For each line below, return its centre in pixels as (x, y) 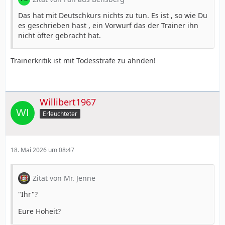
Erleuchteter (60, 114)
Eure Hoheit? (39, 211)
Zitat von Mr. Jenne (64, 178)
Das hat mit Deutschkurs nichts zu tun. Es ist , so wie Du (113, 15)
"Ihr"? (28, 194)
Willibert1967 (68, 102)
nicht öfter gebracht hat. (60, 35)
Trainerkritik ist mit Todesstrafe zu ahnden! (83, 60)
